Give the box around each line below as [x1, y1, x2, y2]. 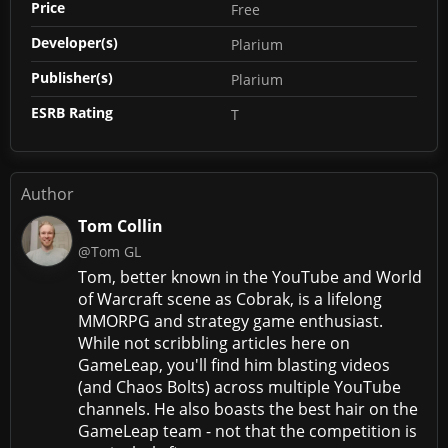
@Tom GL [78, 241, 141, 261]
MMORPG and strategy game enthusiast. [78, 309, 383, 332]
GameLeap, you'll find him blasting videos [78, 353, 390, 376]
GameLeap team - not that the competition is [78, 419, 417, 442]
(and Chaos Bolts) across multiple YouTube [78, 375, 401, 398]
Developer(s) [31, 32, 118, 52]
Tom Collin [78, 214, 163, 237]
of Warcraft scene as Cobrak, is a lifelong [78, 287, 382, 310]
